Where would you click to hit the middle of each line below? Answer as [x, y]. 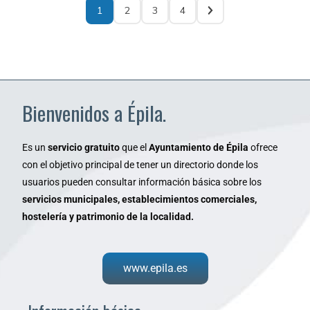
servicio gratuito [84, 148]
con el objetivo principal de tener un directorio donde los [140, 165]
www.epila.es [155, 268]
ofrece [263, 148]
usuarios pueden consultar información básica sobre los [142, 182]
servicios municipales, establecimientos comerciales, [139, 200]
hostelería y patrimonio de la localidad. [108, 217]
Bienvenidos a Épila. [94, 113]
